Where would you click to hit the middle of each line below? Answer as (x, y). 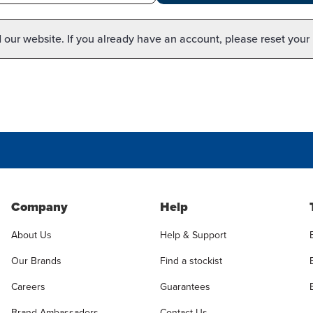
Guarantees (185, 286)
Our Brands (36, 261)
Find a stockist (191, 261)
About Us (31, 235)
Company (39, 206)
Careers (28, 286)
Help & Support (194, 235)
